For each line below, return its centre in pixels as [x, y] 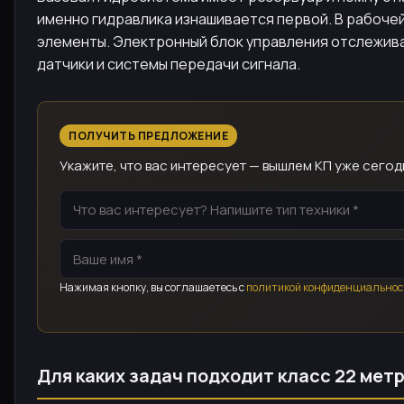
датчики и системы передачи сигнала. [169, 64]
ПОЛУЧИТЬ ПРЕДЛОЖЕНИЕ [148, 136]
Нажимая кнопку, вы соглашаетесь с [153, 287]
